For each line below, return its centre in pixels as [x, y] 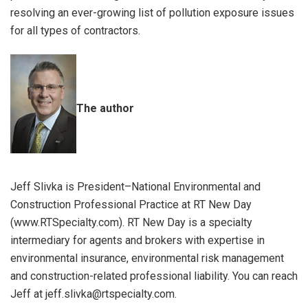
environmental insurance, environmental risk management [147, 258]
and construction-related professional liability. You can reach [154, 276]
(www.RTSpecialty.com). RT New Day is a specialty [131, 223]
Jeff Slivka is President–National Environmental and [135, 187]
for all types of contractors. [75, 31]
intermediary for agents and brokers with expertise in [137, 241]
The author [105, 109]
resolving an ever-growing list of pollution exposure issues [152, 13]
